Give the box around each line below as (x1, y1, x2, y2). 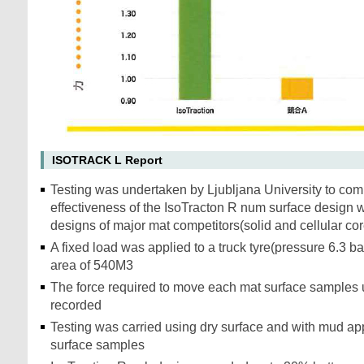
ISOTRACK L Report (52, 154, 162, 167)
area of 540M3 (50, 258, 133, 272)
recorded (50, 298, 105, 312)
